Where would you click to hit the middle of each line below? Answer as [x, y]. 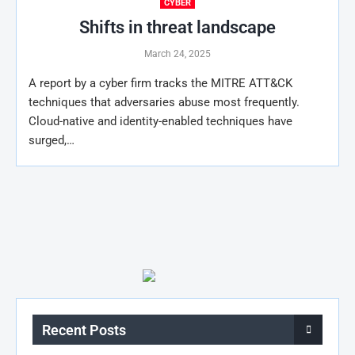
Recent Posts [84, 330]
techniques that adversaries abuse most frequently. [164, 102]
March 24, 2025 [177, 53]
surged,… [52, 140]
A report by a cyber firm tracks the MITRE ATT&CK [160, 83]
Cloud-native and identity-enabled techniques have [160, 121]
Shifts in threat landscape [177, 27]
